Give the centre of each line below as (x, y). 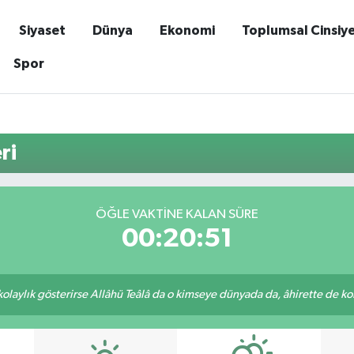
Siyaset (42, 30)
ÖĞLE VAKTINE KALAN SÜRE (177, 214)
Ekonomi (187, 30)
